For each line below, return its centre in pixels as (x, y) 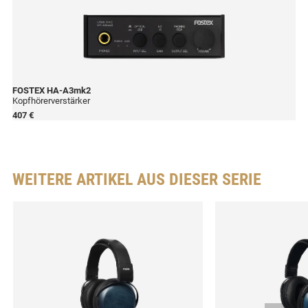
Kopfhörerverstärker (51, 101)
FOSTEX (29, 91)
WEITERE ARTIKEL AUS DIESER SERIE (137, 180)
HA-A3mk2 (68, 91)
